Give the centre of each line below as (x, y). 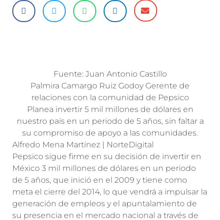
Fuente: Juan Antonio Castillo (110, 74)
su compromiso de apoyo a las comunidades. (110, 133)
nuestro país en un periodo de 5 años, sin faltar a (110, 121)
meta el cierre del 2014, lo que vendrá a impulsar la (110, 192)
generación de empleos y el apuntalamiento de (105, 204)
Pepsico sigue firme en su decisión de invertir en (107, 156)
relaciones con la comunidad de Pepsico (110, 97)
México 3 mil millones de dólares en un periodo (104, 168)
